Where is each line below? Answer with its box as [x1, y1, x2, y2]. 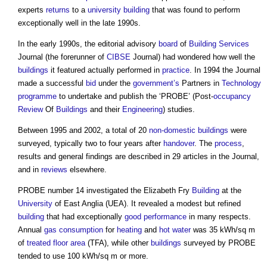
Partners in [179, 79, 222, 88]
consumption [59, 225, 103, 235]
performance [144, 212, 187, 222]
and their [88, 105, 122, 114]
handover [163, 139, 194, 148]
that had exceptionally [44, 212, 125, 222]
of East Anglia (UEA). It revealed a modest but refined [52, 199, 241, 209]
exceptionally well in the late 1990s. [18, 18, 141, 28]
